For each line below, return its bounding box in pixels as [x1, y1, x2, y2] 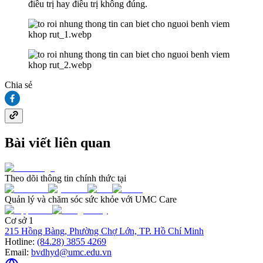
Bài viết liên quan [5, 135, 110, 151]
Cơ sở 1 [5, 215, 33, 226]
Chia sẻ [5, 80, 32, 90]
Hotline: [5, 237, 35, 247]
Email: [5, 247, 29, 258]
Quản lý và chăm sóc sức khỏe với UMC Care [5, 194, 177, 205]
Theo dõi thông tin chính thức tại [5, 173, 126, 184]
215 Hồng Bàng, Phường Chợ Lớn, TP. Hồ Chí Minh [5, 226, 204, 237]
